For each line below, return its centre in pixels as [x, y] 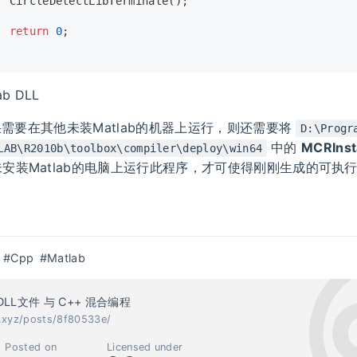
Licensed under [145, 347]
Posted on [31, 347]
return [29, 31]
